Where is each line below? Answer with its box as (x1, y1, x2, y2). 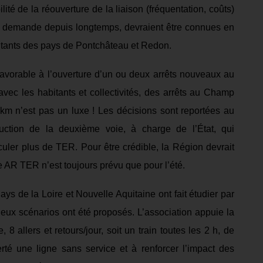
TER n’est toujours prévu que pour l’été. (20, 160, 185, 171)
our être (87, 142, 120, 153)
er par (210, 189, 235, 200)
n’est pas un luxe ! (15, 106, 95, 116)
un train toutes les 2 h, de (121, 225, 235, 236)
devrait (203, 142, 235, 153)
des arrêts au (144, 87, 201, 98)
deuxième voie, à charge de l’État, (59, 124, 221, 134)
